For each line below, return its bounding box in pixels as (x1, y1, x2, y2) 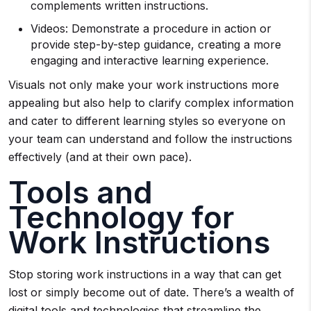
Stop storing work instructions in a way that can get (8, 267, 281, 281)
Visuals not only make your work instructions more (8, 78, 279, 92)
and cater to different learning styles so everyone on (8, 114, 285, 128)
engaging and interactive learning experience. (31, 53, 269, 67)
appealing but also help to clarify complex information (8, 96, 294, 110)
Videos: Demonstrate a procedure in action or (31, 22, 271, 35)
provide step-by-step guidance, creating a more (31, 37, 281, 51)
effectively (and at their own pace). (8, 150, 192, 164)
